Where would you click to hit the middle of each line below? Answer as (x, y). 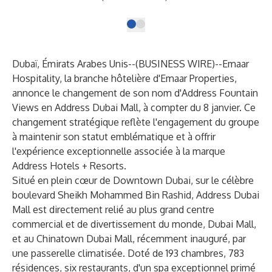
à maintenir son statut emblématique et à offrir (114, 137)
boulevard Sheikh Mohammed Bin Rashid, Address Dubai (136, 195)
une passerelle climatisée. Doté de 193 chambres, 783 (128, 253)
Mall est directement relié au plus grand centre (113, 209)
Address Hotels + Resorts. (69, 166)
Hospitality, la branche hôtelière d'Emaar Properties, (124, 78)
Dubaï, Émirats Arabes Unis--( (75, 64)
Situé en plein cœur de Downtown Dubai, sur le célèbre (133, 180)
